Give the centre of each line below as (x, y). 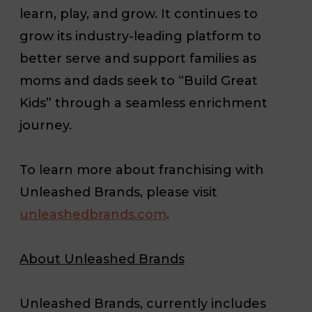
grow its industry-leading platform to (140, 36)
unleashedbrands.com (93, 214)
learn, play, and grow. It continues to (139, 14)
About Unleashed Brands (102, 259)
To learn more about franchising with (142, 170)
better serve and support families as (138, 58)
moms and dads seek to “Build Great (139, 80)
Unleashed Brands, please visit (118, 192)
